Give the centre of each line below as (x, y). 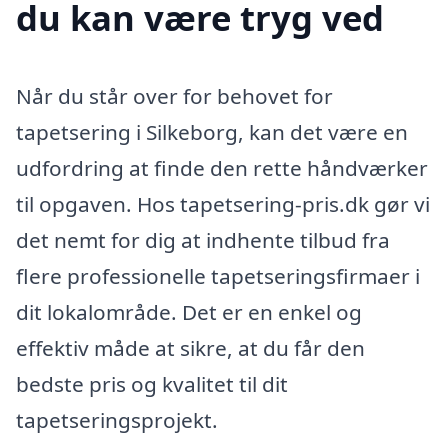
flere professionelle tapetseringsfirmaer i (218, 276)
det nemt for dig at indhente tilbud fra (203, 240)
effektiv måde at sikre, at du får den (190, 348)
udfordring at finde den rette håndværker (222, 168)
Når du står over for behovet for (174, 96)
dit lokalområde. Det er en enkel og (189, 312)
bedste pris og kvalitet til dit (152, 384)
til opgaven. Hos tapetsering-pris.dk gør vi (223, 204)
